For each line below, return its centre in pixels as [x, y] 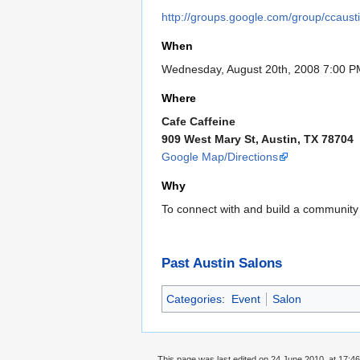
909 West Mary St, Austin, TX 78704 [258, 139]
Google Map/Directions [220, 156]
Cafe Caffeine [198, 121]
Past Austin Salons [222, 263]
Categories [194, 299]
